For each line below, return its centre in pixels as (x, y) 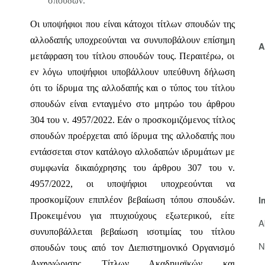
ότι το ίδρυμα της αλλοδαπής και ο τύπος (111, 88)
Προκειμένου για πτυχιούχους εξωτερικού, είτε (132, 216)
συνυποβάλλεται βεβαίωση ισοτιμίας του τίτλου (132, 232)
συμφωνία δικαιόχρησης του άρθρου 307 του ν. (132, 168)
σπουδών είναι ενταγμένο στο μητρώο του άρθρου (132, 104)
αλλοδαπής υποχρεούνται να (85, 40)
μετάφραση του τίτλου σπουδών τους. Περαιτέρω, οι (132, 56)
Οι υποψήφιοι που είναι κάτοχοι (92, 24)
